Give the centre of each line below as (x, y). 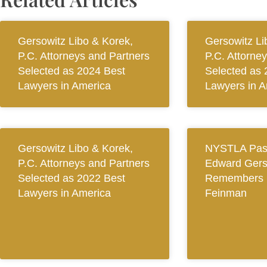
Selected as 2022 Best (72, 178)
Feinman (226, 193)
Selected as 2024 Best (72, 71)
